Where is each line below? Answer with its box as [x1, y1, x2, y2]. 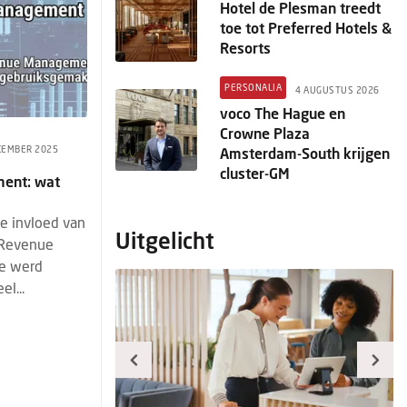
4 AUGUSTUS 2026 [295, 84, 380, 95]
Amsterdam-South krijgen [220, 144, 390, 162]
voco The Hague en [220, 104, 345, 122]
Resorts [220, 38, 271, 56]
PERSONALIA [224, 82, 282, 93]
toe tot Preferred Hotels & [220, 18, 392, 36]
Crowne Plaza [220, 124, 310, 142]
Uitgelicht [115, 227, 214, 253]
